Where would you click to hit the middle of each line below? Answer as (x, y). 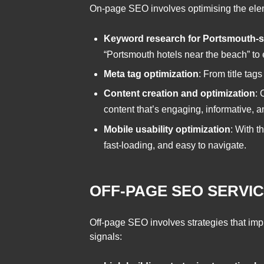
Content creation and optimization (179, 94)
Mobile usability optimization (167, 129)
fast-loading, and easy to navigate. (175, 145)
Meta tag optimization (151, 74)
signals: (106, 236)
